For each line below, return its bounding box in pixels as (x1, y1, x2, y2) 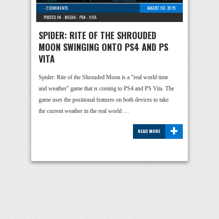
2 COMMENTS (46, 4, 68, 11)
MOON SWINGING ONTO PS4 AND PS (39, 41, 168, 53)
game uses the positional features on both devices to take (39, 96, 169, 103)
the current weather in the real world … (39, 108, 129, 114)
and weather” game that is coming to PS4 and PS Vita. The (39, 85, 174, 92)
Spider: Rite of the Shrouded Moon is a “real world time (39, 74, 168, 81)
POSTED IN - (44, 14, 65, 21)
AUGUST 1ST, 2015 (147, 4, 175, 11)
